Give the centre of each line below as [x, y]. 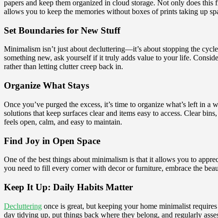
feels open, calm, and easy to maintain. [63, 122]
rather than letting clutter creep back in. [64, 67]
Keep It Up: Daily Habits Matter [68, 187]
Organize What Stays [46, 86]
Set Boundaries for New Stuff [62, 30]
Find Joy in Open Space [52, 141]
